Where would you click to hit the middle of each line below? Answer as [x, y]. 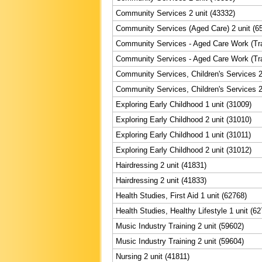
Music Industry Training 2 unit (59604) [180, 241]
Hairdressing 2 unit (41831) [161, 165]
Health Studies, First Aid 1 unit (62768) [181, 195]
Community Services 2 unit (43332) [175, 13]
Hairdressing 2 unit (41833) [161, 180]
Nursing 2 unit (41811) [153, 256]
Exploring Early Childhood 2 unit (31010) [184, 119]
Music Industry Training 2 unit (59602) [180, 226]
